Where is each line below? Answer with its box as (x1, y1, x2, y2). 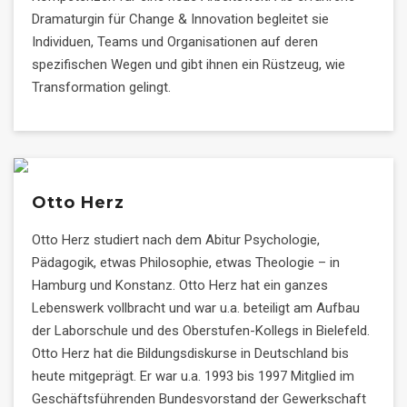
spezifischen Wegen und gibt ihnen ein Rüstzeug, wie (32, 56, 345, 73)
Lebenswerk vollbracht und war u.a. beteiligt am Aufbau (32, 300, 360, 316)
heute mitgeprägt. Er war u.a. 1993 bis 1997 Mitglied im (32, 368, 354, 384)
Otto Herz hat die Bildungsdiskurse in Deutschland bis (32, 345, 349, 362)
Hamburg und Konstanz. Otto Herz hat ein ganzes (32, 277, 328, 293)
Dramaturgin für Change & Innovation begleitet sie (32, 11, 329, 27)
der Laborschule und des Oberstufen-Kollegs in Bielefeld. (32, 323, 370, 339)
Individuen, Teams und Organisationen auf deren (32, 34, 318, 50)
